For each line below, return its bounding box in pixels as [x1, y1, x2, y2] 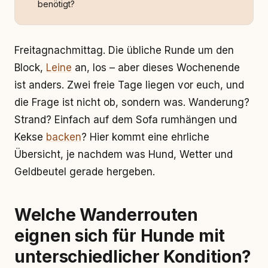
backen [46, 131, 81, 143]
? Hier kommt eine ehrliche [81, 131, 209, 143]
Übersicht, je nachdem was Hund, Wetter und [14, 148, 233, 160]
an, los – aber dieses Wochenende [72, 62, 240, 74]
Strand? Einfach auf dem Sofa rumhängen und [14, 114, 237, 126]
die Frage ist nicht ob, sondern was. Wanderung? [14, 96, 249, 108]
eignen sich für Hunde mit [14, 226, 225, 246]
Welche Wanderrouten [14, 205, 198, 225]
